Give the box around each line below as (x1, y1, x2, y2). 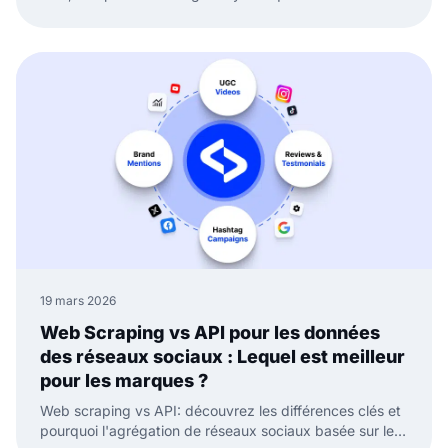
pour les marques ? (40, 369, 208, 391)
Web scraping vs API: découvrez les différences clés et (40, 401, 401, 419)
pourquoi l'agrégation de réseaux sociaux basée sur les (40, 421, 401, 439)
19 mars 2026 (40, 292, 116, 308)
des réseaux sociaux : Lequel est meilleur (40, 345, 405, 367)
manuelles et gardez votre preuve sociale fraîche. (40, 4, 363, 22)
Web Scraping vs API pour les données (40, 321, 380, 343)
